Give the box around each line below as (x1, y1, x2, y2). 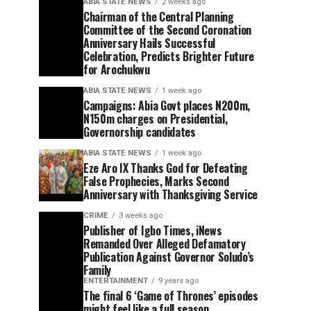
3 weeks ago (119, 211, 162, 220)
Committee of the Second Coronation (83, 22, 252, 38)
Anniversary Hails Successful (83, 35, 216, 51)
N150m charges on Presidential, (83, 110, 228, 127)
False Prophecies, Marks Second (83, 173, 229, 190)
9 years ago (158, 276, 199, 285)
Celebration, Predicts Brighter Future (83, 48, 255, 65)
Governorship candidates (83, 124, 196, 140)
